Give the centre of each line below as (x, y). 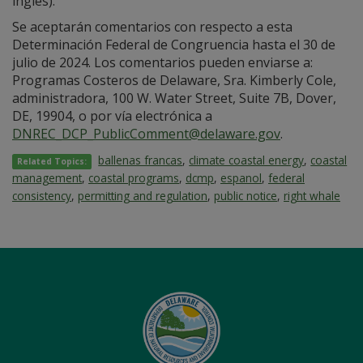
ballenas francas (141, 160)
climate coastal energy (247, 160)
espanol (241, 178)
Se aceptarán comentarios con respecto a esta (152, 27)
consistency (42, 196)
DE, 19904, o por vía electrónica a (112, 116)
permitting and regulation (143, 196)
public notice (246, 196)
